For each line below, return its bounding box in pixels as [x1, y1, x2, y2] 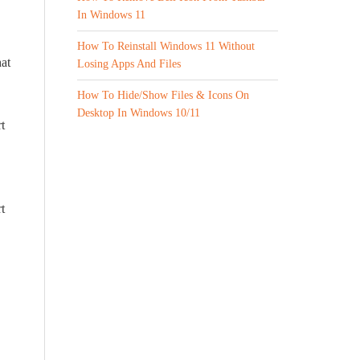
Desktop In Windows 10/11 [77, 107, 200, 119]
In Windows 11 [77, 9, 145, 21]
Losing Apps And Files [77, 58, 181, 70]
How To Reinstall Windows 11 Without [77, 40, 255, 52]
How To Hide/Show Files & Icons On [77, 89, 249, 101]
